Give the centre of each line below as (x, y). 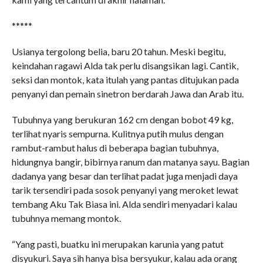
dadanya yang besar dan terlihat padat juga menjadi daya (124, 176)
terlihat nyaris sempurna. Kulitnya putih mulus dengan (117, 134)
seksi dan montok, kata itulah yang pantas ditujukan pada (125, 80)
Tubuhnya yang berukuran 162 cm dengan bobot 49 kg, (122, 119)
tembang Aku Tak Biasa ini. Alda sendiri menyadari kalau (124, 204)
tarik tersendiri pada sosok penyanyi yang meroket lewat (125, 190)
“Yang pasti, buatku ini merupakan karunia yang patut (117, 244)
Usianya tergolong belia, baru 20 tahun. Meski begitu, (118, 51)
